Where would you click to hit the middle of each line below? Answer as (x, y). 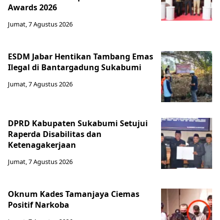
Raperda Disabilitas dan (55, 134)
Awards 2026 (32, 8)
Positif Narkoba (39, 205)
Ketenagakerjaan (42, 145)
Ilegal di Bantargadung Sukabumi (75, 68)
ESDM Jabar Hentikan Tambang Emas (81, 57)
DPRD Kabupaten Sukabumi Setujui (78, 124)
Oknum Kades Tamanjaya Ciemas (74, 194)
